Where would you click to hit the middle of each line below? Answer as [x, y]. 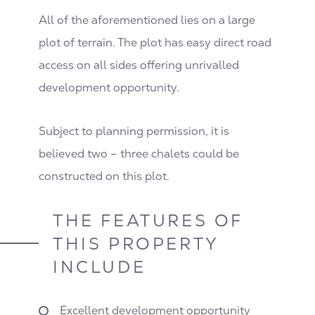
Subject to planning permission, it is [134, 131]
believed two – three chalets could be [139, 153]
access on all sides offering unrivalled [139, 65]
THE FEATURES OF [148, 220]
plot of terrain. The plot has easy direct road [155, 42]
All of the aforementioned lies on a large [147, 20]
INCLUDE [99, 266]
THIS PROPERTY [136, 243]
